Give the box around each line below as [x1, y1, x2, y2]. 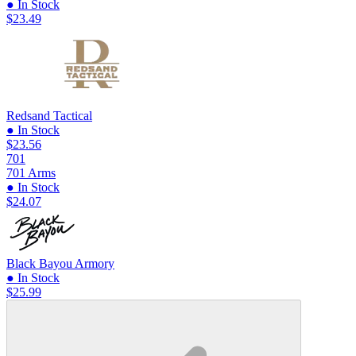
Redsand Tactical [6, 108, 92, 122]
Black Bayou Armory [6, 256, 114, 270]
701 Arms [6, 165, 56, 180]
